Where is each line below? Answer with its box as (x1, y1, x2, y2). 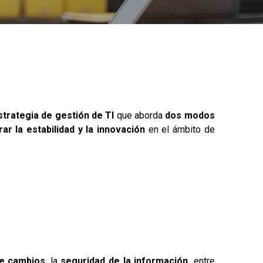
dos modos (165, 109, 215, 121)
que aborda (114, 109, 166, 121)
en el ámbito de (145, 123, 215, 135)
